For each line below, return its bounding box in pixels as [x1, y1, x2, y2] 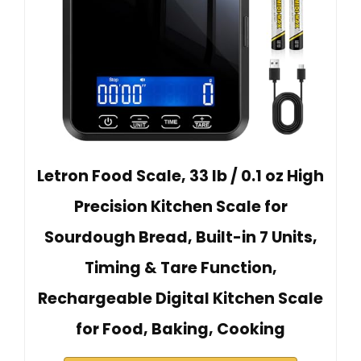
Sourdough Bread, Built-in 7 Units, [44, 226, 317, 249]
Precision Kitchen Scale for [73, 196, 288, 218]
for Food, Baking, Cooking [76, 318, 285, 341]
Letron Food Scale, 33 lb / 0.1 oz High [37, 165, 324, 188]
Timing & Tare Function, [84, 257, 277, 280]
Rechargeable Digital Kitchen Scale [38, 288, 323, 310]
